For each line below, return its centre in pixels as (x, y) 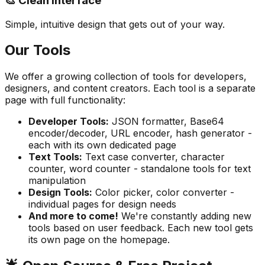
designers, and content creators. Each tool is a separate (130, 88)
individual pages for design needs (102, 204)
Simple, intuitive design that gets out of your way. (115, 24)
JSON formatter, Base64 (168, 122)
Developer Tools (67, 122)
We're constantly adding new (186, 216)
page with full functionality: (65, 100)
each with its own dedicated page (102, 145)
